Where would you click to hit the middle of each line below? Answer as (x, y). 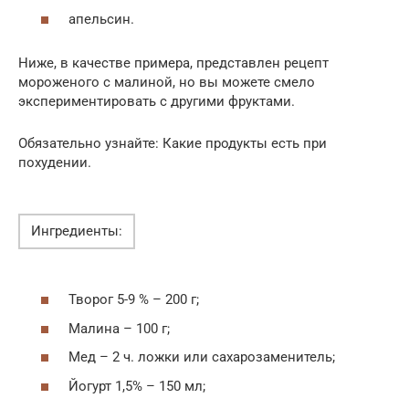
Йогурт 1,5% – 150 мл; (137, 386)
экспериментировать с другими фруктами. (157, 101)
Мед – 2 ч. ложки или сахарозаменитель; (202, 357)
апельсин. (101, 19)
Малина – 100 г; (119, 328)
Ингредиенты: (77, 231)
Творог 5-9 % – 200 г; (134, 300)
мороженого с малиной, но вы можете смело (167, 82)
